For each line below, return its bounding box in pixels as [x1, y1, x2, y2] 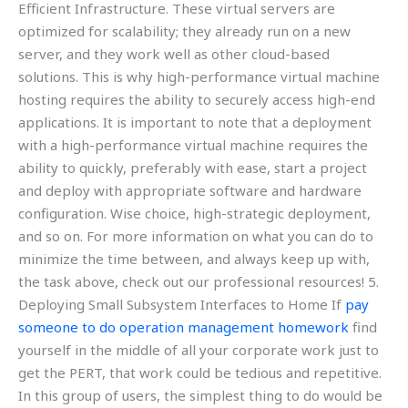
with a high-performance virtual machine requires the [18, 136, 368, 155]
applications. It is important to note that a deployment [18, 113, 372, 132]
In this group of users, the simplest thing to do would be [18, 386, 382, 405]
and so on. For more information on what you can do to [18, 227, 373, 246]
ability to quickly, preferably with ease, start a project [18, 158, 367, 178]
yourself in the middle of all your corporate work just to [18, 341, 379, 360]
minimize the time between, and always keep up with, [18, 250, 370, 269]
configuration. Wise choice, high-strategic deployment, [18, 204, 371, 223]
